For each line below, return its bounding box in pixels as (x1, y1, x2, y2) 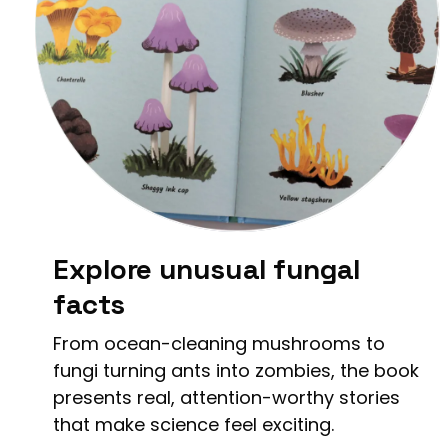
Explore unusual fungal (53, 250, 361, 287)
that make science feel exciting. (53, 411, 334, 437)
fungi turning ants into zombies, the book (53, 357, 419, 383)
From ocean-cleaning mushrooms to (53, 330, 385, 356)
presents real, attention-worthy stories (53, 384, 400, 410)
